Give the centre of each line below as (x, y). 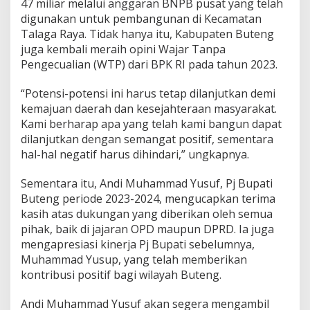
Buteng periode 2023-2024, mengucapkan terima (148, 198)
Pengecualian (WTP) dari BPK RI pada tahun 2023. (149, 64)
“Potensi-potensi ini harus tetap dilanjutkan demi (148, 93)
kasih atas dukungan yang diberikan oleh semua (147, 213)
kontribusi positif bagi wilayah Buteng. (121, 274)
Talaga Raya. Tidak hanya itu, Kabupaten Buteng (147, 34)
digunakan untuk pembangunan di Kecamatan (141, 18)
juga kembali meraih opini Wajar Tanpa (123, 49)
